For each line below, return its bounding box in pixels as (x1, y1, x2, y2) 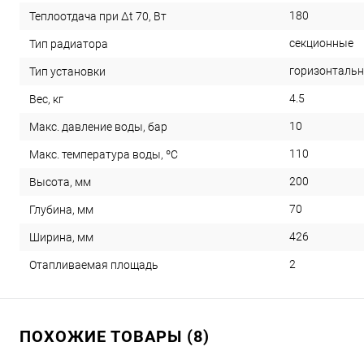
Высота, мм (29, 175, 91, 188)
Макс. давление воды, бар (29, 119, 167, 133)
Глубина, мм (29, 202, 93, 216)
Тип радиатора (29, 37, 108, 50)
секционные (289, 37, 353, 50)
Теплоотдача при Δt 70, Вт (29, 9, 167, 23)
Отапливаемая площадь (29, 258, 158, 271)
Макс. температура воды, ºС (29, 147, 178, 161)
